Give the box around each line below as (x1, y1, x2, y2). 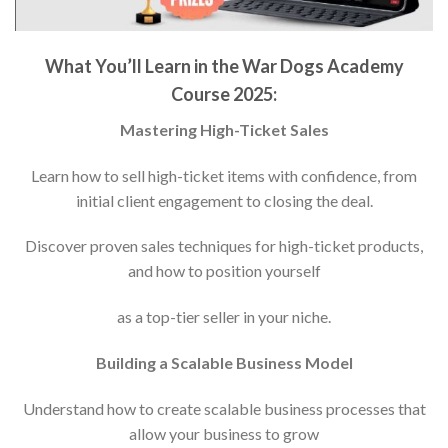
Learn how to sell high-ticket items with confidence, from (31, 165, 417, 185)
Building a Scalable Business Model (95, 352, 353, 372)
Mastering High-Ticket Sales (119, 119, 329, 139)
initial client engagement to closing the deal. (75, 190, 373, 210)
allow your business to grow (129, 423, 319, 443)
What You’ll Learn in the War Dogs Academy (44, 54, 404, 77)
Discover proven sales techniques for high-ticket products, (25, 236, 423, 256)
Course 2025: (171, 82, 277, 105)
